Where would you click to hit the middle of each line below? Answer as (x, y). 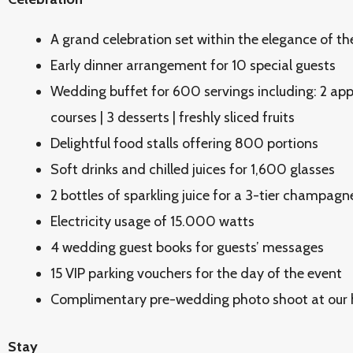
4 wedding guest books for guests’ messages (187, 247)
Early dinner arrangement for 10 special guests (193, 65)
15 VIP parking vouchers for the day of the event (196, 273)
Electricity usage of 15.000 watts (152, 221)
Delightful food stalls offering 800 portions (184, 143)
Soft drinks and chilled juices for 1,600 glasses (193, 169)
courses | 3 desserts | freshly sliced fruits (173, 117)
